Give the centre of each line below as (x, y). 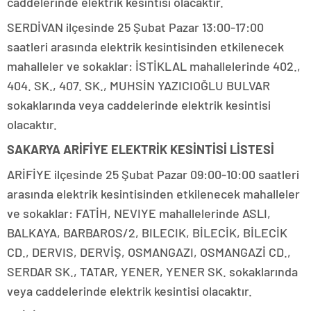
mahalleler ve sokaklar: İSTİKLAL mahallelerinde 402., (154, 66)
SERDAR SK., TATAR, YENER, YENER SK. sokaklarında (152, 272)
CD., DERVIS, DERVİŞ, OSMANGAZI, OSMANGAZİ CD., (149, 252)
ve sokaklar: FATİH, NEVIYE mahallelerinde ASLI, (139, 213)
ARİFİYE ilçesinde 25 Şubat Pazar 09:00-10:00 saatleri (153, 175)
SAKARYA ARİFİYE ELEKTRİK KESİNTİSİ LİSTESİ (141, 150)
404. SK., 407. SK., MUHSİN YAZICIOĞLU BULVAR (138, 86)
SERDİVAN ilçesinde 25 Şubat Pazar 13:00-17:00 (135, 27)
